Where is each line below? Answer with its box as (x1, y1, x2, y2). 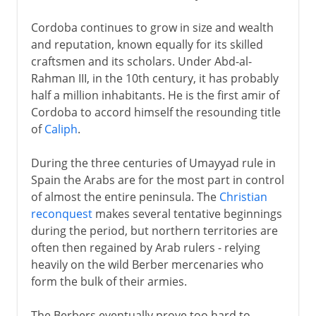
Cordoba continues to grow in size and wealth (30, 19, 274, 35)
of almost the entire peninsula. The (30, 188, 219, 205)
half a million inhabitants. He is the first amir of (30, 87, 279, 103)
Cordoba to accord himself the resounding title (30, 104, 281, 120)
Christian (219, 188, 267, 205)
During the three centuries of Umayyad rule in (30, 154, 276, 171)
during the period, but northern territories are (30, 222, 278, 238)
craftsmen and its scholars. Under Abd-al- (30, 53, 252, 69)
